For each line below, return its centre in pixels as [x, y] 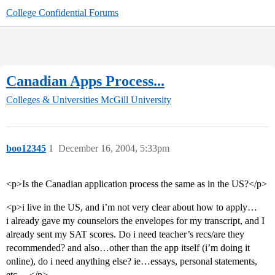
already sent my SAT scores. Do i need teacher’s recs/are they [125, 234]
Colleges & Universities [52, 100]
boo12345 [26, 149]
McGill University [136, 100]
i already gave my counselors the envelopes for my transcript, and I [135, 221]
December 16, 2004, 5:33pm [114, 149]
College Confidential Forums [62, 13]
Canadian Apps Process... [85, 81]
